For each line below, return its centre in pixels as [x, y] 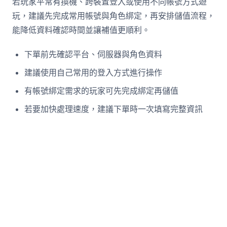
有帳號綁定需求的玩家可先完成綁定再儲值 [101, 91]
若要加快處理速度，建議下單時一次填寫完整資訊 [113, 109]
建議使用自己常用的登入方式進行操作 [93, 72]
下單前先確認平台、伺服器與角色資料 [93, 54]
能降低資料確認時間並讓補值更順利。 [81, 30]
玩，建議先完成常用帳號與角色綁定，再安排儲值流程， [113, 16]
